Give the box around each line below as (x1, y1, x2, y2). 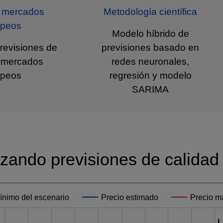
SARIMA (132, 84, 169, 95)
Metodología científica (104, 6, 197, 17)
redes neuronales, (111, 56, 189, 67)
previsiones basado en (102, 42, 199, 53)
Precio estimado (101, 193, 158, 202)
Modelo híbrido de (111, 28, 189, 39)
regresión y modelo (109, 70, 192, 81)
